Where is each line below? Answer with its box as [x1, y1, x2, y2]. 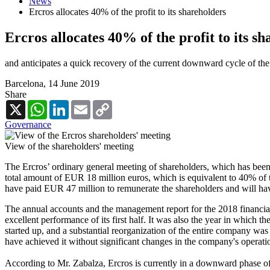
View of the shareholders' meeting [5, 140, 134, 151]
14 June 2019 [48, 78, 99, 89]
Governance [5, 119, 51, 130]
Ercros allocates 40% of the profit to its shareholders [29, 7, 226, 17]
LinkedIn [69, 99, 104, 110]
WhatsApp [47, 99, 88, 110]
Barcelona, [5, 78, 48, 89]
